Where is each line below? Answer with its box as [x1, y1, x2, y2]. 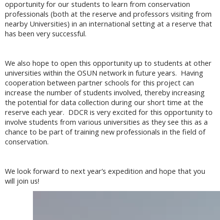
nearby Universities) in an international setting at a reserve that [5, 19, 212, 29]
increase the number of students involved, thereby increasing [5, 88, 205, 98]
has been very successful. [5, 29, 88, 39]
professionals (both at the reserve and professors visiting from [5, 9, 212, 19]
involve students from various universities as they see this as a [5, 117, 208, 127]
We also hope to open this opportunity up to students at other [5, 58, 212, 68]
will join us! [5, 176, 39, 186]
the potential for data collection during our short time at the [5, 98, 203, 108]
